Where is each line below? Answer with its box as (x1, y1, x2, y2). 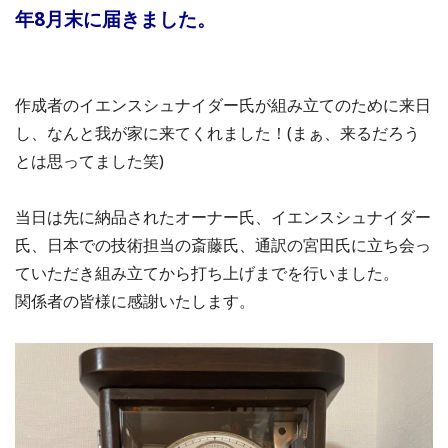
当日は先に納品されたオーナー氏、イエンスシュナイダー (15, 205, 431, 228)
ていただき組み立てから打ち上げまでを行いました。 (15, 261, 399, 284)
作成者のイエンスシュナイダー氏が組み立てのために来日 (15, 93, 431, 116)
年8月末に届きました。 (15, 5, 216, 31)
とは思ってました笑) (15, 149, 164, 172)
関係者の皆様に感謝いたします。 (15, 289, 255, 312)
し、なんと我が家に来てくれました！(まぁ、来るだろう (15, 121, 420, 144)
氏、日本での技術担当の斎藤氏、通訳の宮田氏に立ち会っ (15, 233, 431, 256)
